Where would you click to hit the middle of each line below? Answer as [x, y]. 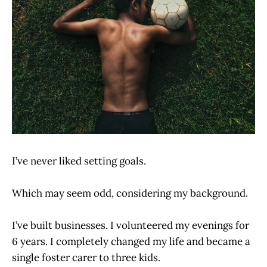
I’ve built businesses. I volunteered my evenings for [131, 226]
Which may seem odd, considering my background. [130, 193]
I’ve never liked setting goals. [79, 161]
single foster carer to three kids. [86, 258]
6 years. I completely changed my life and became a [131, 242]
